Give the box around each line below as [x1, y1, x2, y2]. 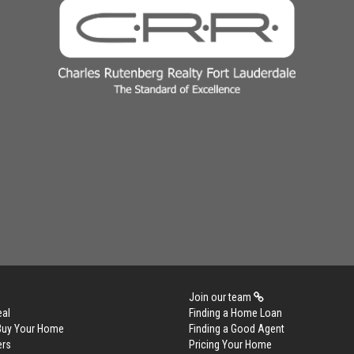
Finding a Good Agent [189, 322, 284, 335]
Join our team [189, 291, 254, 303]
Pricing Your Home [189, 338, 272, 351]
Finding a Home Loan [189, 307, 282, 319]
